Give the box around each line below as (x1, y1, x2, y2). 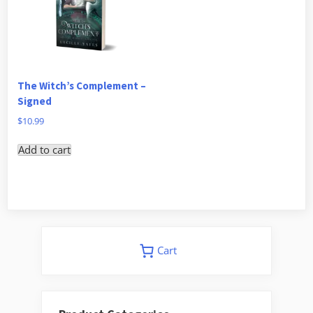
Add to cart (18, 142, 71, 156)
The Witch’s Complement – (17, 78, 146, 92)
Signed (17, 94, 52, 108)
